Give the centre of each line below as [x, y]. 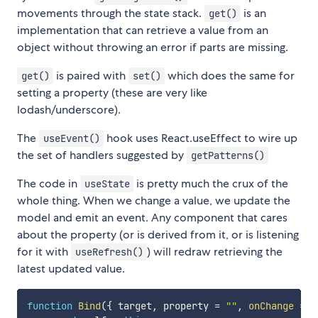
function [49, 306]
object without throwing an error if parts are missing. [153, 48]
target [132, 306]
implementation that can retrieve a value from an [143, 31]
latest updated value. [71, 269]
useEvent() [71, 139]
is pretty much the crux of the [211, 184]
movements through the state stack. [111, 13]
